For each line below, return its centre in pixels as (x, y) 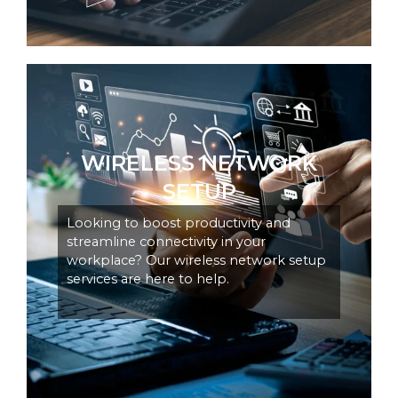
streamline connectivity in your (166, 242)
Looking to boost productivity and (179, 223)
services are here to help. (148, 279)
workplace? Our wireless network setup (196, 261)
